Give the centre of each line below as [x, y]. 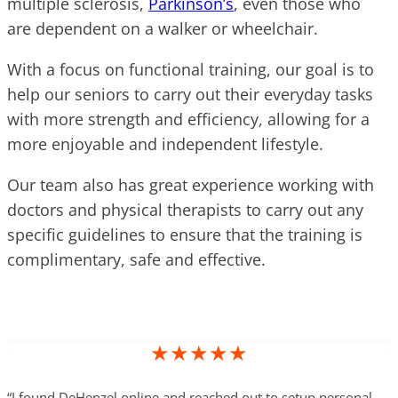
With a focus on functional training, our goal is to [191, 70]
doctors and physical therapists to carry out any [185, 210]
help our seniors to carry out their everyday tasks [190, 95]
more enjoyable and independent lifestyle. [165, 144]
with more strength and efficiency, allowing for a [188, 119]
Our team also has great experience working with [191, 185]
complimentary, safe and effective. [136, 260]
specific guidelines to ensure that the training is [185, 235]
